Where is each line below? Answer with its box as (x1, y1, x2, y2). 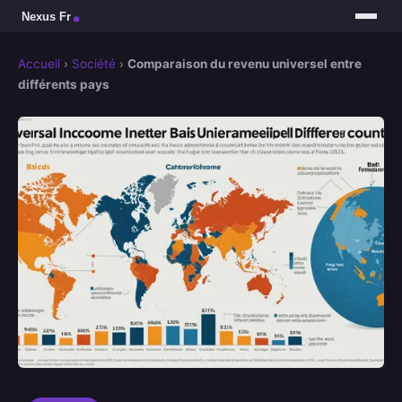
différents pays (18, 77, 109, 92)
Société (72, 57, 116, 72)
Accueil (18, 57, 60, 72)
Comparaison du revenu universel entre (127, 57, 362, 72)
